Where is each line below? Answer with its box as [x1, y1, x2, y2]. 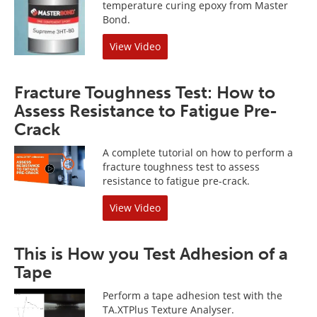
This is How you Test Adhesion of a [14, 243, 288, 264]
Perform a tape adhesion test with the [103, 289, 282, 302]
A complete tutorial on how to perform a [103, 146, 293, 159]
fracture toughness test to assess [103, 160, 260, 173]
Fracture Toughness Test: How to [14, 82, 275, 103]
